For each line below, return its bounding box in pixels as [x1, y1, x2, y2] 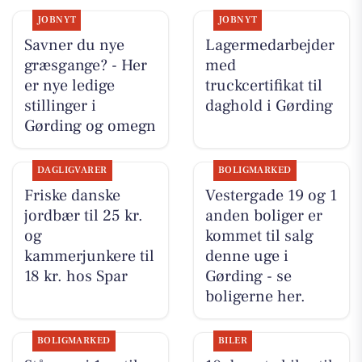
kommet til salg [204, 225, 314, 247]
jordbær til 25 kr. [23, 205, 143, 227]
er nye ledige [23, 75, 115, 97]
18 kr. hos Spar [23, 266, 128, 288]
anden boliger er [204, 205, 322, 227]
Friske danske [23, 185, 120, 207]
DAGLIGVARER [36, 164, 107, 177]
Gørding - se [204, 266, 292, 288]
